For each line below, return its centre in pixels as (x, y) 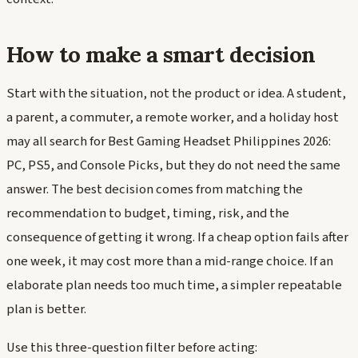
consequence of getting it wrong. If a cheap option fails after (177, 238)
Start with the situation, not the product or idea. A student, (176, 94)
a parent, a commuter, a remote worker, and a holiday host (173, 118)
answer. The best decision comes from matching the (155, 190)
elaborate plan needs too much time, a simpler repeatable (174, 286)
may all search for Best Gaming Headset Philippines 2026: (169, 142)
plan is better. (46, 310)
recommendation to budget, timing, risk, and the (148, 214)
